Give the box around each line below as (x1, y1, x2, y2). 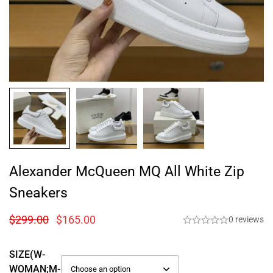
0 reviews (229, 214, 264, 225)
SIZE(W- (9, 249, 45, 261)
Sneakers (9, 185, 68, 202)
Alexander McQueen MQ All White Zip (9, 163, 244, 180)
